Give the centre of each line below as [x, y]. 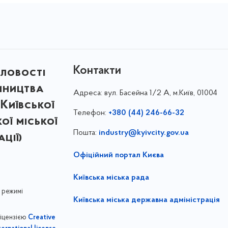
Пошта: [86, 133]
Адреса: [89, 93]
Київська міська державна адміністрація [146, 200]
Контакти [97, 71]
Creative [41, 218]
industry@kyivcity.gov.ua [144, 133]
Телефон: [91, 113]
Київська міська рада [111, 178]
